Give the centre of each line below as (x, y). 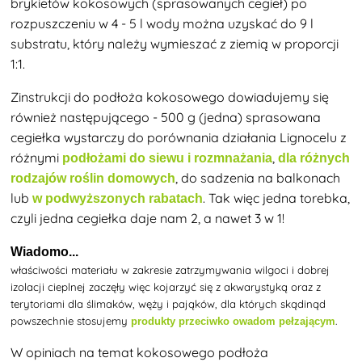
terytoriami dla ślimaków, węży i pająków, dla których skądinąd (168, 303)
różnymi (37, 157)
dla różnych (314, 158)
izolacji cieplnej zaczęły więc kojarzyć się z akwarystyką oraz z (166, 286)
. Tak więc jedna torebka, (277, 198)
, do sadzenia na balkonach (258, 177)
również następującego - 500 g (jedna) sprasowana (166, 117)
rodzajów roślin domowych (93, 178)
